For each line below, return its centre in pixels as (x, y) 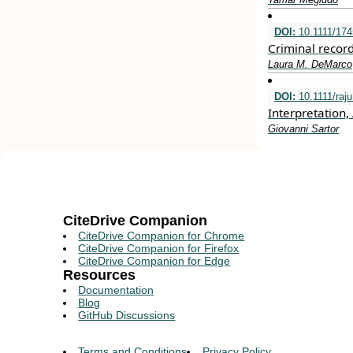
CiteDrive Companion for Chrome (162, 236)
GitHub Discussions (127, 315)
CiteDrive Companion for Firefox (159, 248)
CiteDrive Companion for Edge (154, 261)
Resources (99, 275)
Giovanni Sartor (303, 129)
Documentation (116, 290)
